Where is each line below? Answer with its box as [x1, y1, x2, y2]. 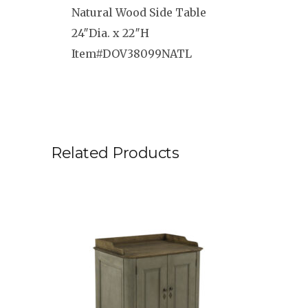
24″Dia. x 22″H [71, 26, 149, 40]
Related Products [51, 144, 179, 162]
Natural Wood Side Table [71, 5, 206, 19]
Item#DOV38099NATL [71, 47, 192, 60]
